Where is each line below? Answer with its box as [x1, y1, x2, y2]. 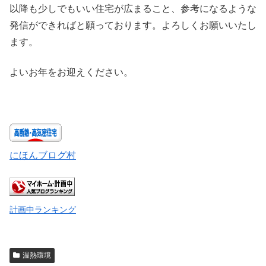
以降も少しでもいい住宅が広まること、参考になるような [9, 4, 256, 14]
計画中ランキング [9, 204, 76, 214]
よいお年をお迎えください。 [9, 66, 133, 77]
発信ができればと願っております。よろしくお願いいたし [9, 20, 256, 31]
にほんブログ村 [9, 150, 76, 161]
